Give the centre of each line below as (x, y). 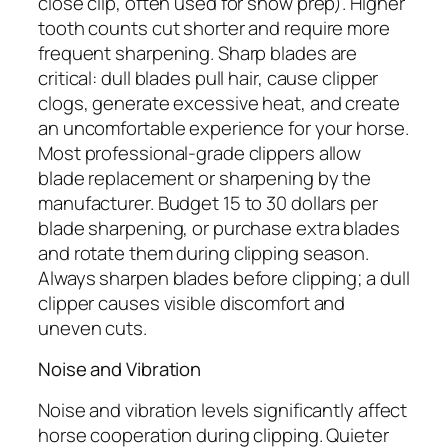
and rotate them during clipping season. (204, 252)
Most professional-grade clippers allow (200, 152)
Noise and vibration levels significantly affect (223, 409)
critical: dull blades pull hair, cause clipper (208, 77)
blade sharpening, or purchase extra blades (219, 227)
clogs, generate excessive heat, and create (219, 102)
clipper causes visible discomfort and (192, 302)
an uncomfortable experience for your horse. (223, 127)
